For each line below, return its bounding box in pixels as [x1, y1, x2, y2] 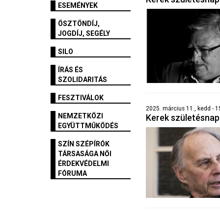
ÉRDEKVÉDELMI [58, 160, 109, 168]
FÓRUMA [58, 169, 87, 178]
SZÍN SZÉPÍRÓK [58, 140, 110, 148]
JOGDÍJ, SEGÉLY [58, 29, 110, 38]
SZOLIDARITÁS [58, 76, 107, 84]
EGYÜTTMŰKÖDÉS [58, 122, 118, 130]
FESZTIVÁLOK [58, 94, 104, 102]
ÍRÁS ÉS [58, 66, 83, 74]
